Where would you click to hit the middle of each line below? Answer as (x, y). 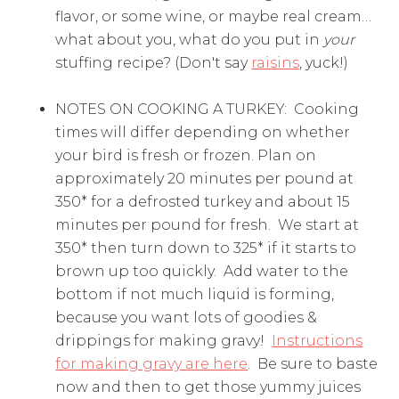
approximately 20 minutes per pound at (205, 179)
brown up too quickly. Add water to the (202, 272)
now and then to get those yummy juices (208, 387)
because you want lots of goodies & (187, 318)
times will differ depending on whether (203, 133)
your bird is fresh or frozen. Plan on (186, 156)
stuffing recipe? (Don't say (154, 63)
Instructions (318, 341)
